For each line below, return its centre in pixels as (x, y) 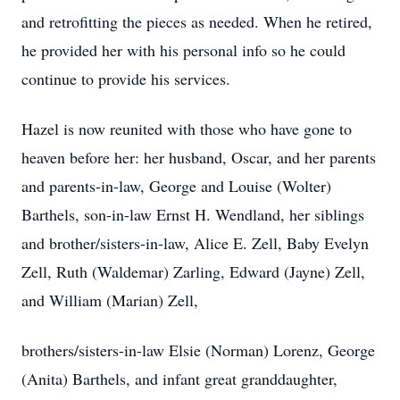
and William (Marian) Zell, (110, 300)
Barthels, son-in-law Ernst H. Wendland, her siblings (193, 214)
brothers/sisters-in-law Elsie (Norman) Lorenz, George (198, 350)
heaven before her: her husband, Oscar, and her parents (199, 157)
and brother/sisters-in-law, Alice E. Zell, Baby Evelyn (195, 243)
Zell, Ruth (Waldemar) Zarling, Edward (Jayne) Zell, (193, 271)
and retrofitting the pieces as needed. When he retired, (197, 21)
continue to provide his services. (126, 79)
